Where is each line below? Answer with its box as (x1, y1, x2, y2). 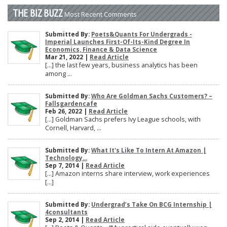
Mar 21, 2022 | (45, 53, 90, 61)
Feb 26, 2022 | (45, 107, 89, 115)
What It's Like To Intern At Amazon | (91, 146, 206, 154)
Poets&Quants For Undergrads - (91, 30, 192, 38)
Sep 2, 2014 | (45, 215, 86, 223)
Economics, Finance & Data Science (45, 45, 157, 53)
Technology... (45, 154, 87, 162)
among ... (45, 69, 72, 78)
